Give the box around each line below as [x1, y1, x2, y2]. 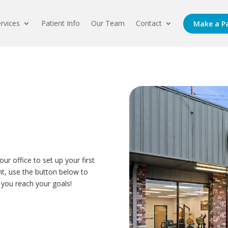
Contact [136, 18, 162, 28]
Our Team [91, 18, 125, 28]
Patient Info [41, 18, 80, 28]
